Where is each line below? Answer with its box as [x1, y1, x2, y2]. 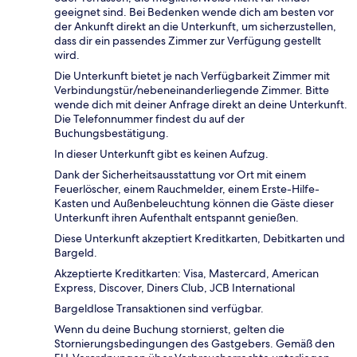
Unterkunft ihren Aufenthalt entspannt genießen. [54, 210, 299, 226]
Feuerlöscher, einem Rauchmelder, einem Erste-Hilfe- [54, 182, 320, 197]
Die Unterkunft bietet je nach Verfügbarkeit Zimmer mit [54, 69, 330, 84]
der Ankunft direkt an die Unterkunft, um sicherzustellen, [54, 19, 336, 34]
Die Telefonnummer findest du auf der [54, 112, 245, 127]
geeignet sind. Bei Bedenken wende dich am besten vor [54, 5, 334, 20]
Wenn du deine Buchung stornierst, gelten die [54, 322, 284, 337]
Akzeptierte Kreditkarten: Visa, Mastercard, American [54, 266, 319, 281]
